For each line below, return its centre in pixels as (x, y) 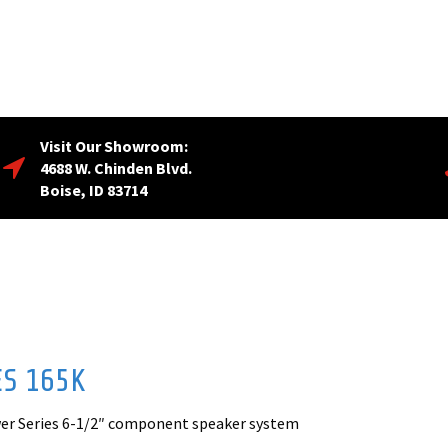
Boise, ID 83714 (94, 190)
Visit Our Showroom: (114, 146)
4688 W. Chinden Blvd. (116, 168)
